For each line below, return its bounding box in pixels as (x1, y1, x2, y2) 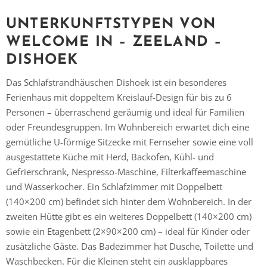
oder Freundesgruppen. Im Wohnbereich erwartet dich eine (6, 121, 249, 133)
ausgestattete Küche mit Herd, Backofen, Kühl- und (6, 151, 214, 163)
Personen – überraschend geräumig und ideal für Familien (6, 106, 244, 119)
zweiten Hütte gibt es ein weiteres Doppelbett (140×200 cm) (6, 210, 252, 223)
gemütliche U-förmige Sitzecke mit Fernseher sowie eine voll (6, 136, 253, 148)
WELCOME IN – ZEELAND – (6, 35, 222, 50)
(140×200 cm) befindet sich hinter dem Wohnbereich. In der (6, 195, 252, 208)
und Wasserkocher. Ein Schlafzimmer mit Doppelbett (6, 181, 222, 193)
